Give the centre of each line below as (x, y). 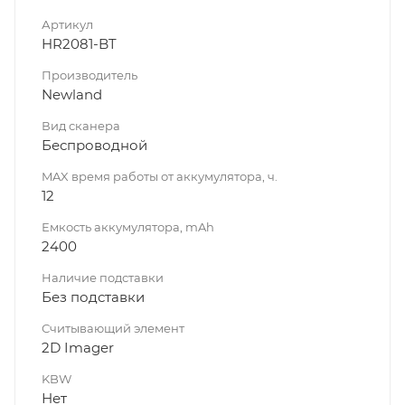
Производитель (89, 75)
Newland (72, 95)
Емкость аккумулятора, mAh (128, 227)
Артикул (67, 25)
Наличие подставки (103, 278)
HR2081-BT (79, 44)
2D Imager (78, 348)
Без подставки (93, 297)
